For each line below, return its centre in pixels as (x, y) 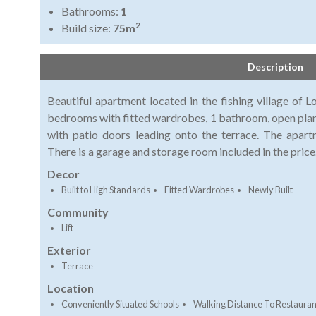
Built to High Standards (106, 190)
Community (78, 212)
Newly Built (271, 190)
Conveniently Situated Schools (120, 304)
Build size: (87, 28)
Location (71, 288)
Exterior (69, 250)
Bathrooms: (91, 11)
